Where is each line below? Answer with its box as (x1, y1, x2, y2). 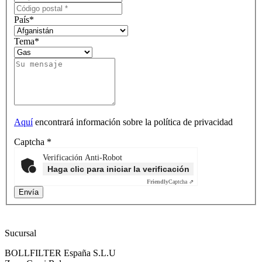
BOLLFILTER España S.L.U (5, 248, 116, 258)
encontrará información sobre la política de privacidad (33, 117, 233, 127)
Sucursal (5, 228, 36, 239)
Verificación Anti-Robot (43, 153, 122, 163)
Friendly (147, 178, 168, 185)
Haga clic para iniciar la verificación (47, 164, 189, 174)
